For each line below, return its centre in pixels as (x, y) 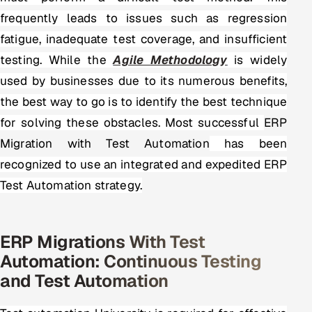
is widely (257, 60)
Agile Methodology (170, 60)
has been (248, 144)
